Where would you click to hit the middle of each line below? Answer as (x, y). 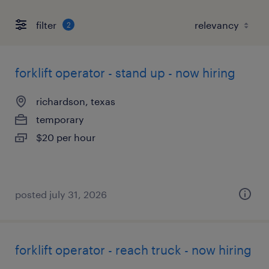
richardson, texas (76, 101)
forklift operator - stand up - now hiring (125, 73)
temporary (60, 119)
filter (46, 25)
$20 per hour (66, 137)
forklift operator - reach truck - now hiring (133, 250)
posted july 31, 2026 (61, 194)
